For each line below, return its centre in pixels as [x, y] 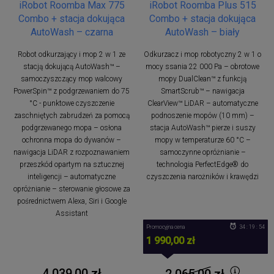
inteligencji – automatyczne [72, 176]
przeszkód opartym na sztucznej [72, 164]
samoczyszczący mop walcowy [72, 79]
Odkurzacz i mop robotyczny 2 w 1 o [202, 54]
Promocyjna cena [165, 227]
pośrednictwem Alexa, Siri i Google [72, 201]
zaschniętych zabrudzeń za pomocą [72, 115]
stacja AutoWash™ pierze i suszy [202, 128]
